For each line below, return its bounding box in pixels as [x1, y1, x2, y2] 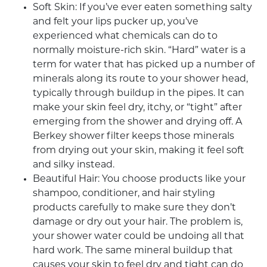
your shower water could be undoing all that [33, 232, 244, 242]
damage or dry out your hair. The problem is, [33, 218, 243, 228]
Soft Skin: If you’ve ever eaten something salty [33, 3, 252, 13]
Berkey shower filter [33, 132, 129, 142]
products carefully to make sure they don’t [33, 203, 236, 213]
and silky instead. [33, 160, 114, 170]
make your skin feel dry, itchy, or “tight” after [33, 103, 242, 113]
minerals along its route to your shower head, [33, 74, 248, 85]
